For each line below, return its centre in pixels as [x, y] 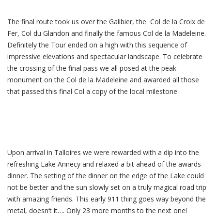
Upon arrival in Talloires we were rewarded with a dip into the [103, 152]
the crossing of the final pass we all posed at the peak [92, 68]
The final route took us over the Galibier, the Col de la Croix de [106, 22]
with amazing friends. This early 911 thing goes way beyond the [107, 199]
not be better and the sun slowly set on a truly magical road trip [107, 187]
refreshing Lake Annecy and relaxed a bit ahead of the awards [104, 164]
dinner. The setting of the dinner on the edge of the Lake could [106, 176]
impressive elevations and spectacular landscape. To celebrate [105, 56]
